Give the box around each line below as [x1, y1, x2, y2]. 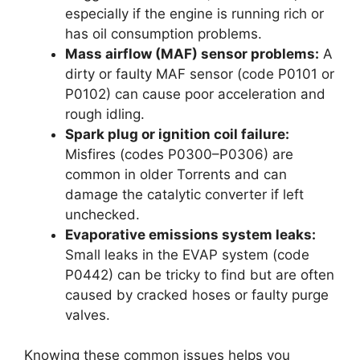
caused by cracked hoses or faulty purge [65, 286, 329, 303]
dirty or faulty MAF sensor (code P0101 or [65, 65, 334, 82]
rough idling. [65, 105, 145, 122]
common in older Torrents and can [65, 166, 287, 182]
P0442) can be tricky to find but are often [65, 266, 334, 283]
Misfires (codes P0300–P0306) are [65, 145, 293, 162]
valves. [65, 306, 110, 323]
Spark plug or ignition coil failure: [65, 125, 289, 142]
